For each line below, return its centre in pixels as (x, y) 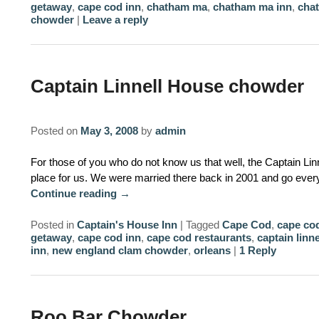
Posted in (52, 225)
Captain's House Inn (127, 225)
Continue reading (75, 194)
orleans (212, 251)
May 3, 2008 (109, 130)
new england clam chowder (120, 251)
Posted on (55, 130)
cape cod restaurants (199, 238)
